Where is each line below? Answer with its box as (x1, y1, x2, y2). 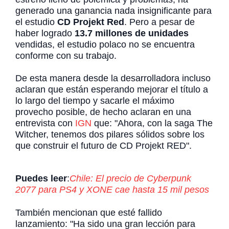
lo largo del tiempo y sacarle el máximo (15, 95, 174, 106)
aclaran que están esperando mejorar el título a (15, 84, 208, 95)
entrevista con (15, 118, 75, 128)
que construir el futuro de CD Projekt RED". (15, 140, 192, 151)
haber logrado (15, 28, 75, 38)
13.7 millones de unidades (75, 28, 189, 38)
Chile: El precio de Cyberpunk (70, 173, 191, 184)
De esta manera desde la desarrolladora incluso (15, 73, 211, 83)
